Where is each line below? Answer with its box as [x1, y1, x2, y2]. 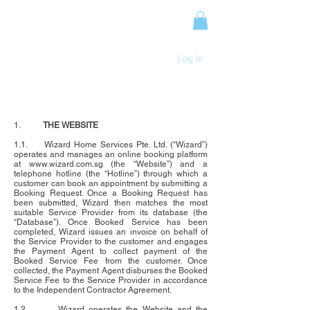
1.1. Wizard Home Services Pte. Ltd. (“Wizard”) [14, 140, 208, 150]
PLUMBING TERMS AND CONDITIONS [21, 82, 200, 95]
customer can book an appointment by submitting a [14, 179, 208, 189]
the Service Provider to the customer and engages [14, 237, 208, 247]
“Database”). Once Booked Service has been [14, 217, 208, 228]
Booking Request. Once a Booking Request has [14, 188, 208, 199]
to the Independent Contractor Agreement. [14, 285, 172, 295]
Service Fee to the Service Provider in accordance [14, 275, 208, 286]
